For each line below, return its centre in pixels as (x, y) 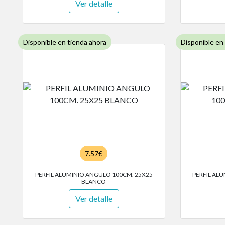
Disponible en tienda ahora (65, 42)
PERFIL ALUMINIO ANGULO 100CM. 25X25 (94, 175)
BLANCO (94, 182)
